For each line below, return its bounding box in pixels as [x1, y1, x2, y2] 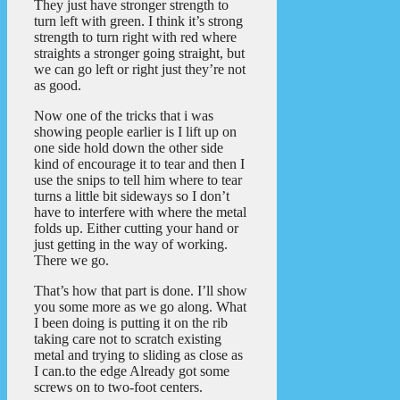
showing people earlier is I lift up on [34, 123, 237, 139]
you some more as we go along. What [34, 298, 246, 314]
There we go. [34, 252, 109, 268]
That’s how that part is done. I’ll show [34, 282, 247, 298]
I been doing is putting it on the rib [34, 314, 228, 330]
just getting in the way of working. [34, 236, 228, 252]
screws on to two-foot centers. [34, 379, 203, 395]
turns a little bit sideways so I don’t [34, 187, 229, 204]
